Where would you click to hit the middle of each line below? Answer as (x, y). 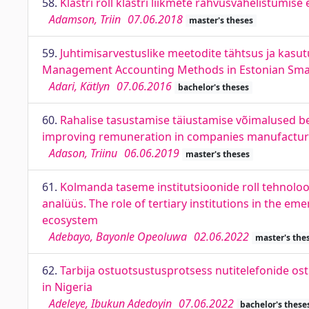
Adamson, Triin (85, 19)
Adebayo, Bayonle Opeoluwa (118, 237)
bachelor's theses (213, 87)
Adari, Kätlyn (79, 86)
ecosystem (70, 220)
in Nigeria (67, 287)
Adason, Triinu (83, 153)
